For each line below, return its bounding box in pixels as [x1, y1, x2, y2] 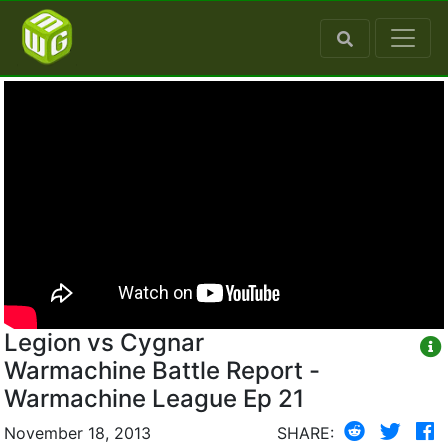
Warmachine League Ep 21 [4, 383, 304, 413]
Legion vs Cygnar [4, 327, 204, 357]
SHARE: [277, 422, 334, 443]
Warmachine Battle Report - [4, 355, 320, 385]
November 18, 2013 [4, 422, 151, 443]
